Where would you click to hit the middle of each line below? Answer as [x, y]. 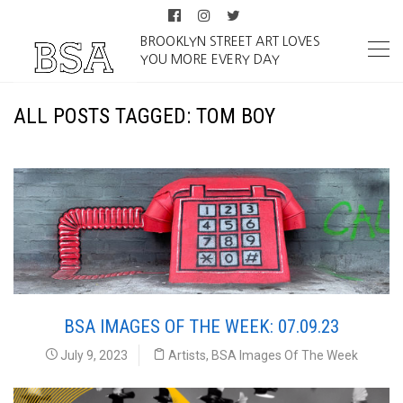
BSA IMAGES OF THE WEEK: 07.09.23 [201, 326]
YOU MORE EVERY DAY [210, 59]
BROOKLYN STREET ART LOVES [231, 41]
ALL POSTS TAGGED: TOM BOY [144, 116]
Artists [187, 355]
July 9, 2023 [93, 355]
